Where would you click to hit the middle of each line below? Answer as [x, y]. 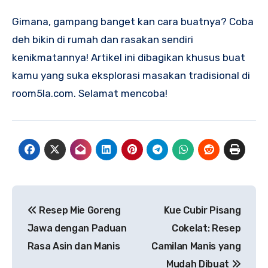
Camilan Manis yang [196, 246]
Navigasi [51, 197]
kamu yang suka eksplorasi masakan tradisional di [131, 75]
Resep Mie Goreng [79, 210]
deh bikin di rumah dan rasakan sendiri [103, 39]
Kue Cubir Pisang [202, 210]
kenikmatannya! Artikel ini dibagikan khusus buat [129, 57]
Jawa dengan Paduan [77, 228]
